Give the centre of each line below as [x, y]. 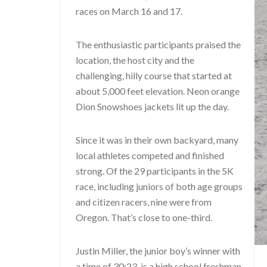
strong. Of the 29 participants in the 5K [155, 171]
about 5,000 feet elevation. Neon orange [158, 91]
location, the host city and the [135, 60]
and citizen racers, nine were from [144, 202]
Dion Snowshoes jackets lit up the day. [152, 106]
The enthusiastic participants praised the [158, 44]
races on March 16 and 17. [129, 11]
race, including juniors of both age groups [159, 186]
